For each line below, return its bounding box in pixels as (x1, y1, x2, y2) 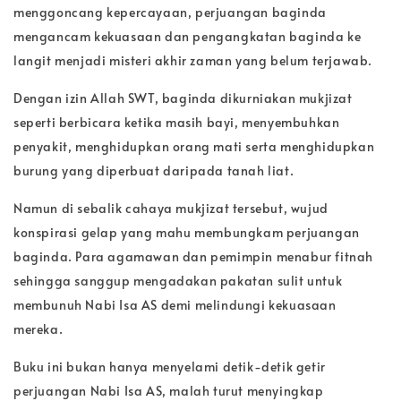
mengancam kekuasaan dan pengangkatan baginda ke (13, 27, 362, 45)
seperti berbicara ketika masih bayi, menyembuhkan (13, 113, 340, 131)
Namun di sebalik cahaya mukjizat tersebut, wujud (13, 199, 328, 217)
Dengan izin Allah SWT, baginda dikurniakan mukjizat (13, 89, 353, 107)
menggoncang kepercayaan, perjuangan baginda (13, 3, 327, 21)
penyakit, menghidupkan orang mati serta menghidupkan (13, 137, 375, 155)
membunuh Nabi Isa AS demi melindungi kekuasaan (13, 295, 337, 313)
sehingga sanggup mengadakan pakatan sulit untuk (13, 271, 343, 289)
